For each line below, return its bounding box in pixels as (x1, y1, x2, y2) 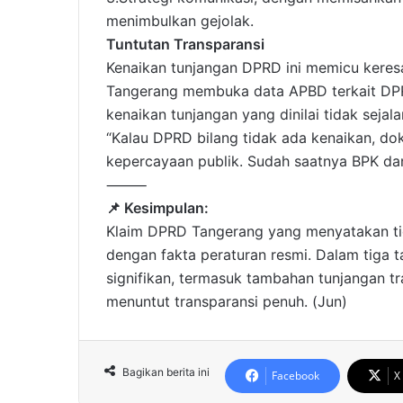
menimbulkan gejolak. (106, 12, 254, 31)
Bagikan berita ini (122, 365, 210, 380)
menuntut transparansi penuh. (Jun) (106, 292, 347, 311)
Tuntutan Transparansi (106, 35, 264, 54)
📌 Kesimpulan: (106, 199, 209, 218)
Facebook (272, 368, 319, 384)
